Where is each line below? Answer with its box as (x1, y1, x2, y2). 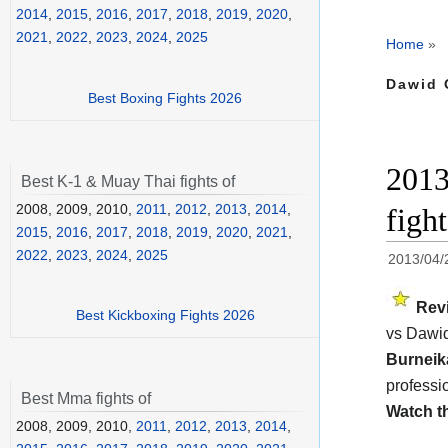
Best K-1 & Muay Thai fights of (21, 172, 235, 190)
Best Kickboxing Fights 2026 (75, 307, 255, 324)
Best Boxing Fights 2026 (88, 89, 242, 106)
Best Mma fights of (21, 390, 151, 408)
